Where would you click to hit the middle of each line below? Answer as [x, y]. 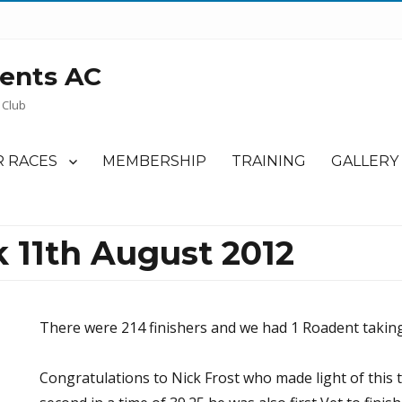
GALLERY [365, 162]
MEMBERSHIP [154, 162]
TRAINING [269, 162]
